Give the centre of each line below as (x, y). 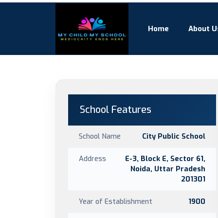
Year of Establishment (116, 201)
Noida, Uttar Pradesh (168, 169)
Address (92, 159)
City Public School (174, 136)
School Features (116, 110)
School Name (100, 136)
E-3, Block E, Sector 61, (165, 159)
